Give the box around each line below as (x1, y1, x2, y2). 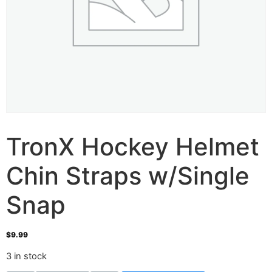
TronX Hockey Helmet (6, 132, 259, 162)
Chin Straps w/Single (6, 161, 250, 191)
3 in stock (6, 250, 47, 262)
